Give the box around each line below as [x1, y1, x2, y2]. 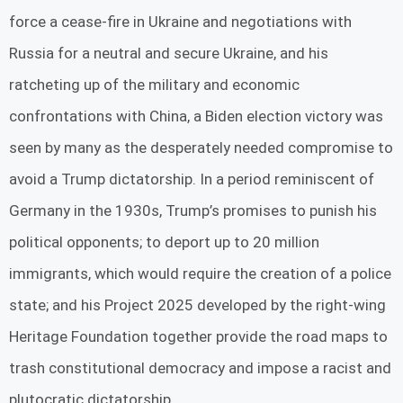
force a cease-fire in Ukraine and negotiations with [9, 13, 352, 31]
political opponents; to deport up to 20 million [9, 233, 319, 252]
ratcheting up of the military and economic [9, 76, 300, 94]
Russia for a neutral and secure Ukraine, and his [9, 44, 328, 63]
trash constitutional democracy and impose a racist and [9, 359, 391, 378]
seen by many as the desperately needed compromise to [9, 139, 393, 157]
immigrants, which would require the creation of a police [9, 264, 391, 283]
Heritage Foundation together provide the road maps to [9, 327, 388, 346]
